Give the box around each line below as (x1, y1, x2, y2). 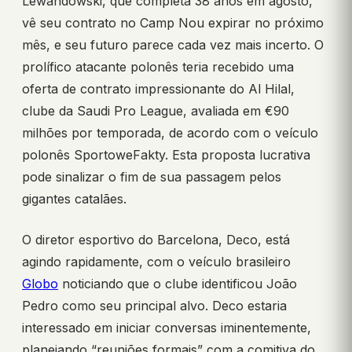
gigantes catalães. (22, 191, 126, 207)
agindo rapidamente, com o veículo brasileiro (22, 254, 291, 270)
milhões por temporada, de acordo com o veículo (22, 125, 318, 141)
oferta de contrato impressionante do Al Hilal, (22, 81, 295, 97)
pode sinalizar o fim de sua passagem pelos (22, 169, 281, 185)
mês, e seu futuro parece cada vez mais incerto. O (22, 37, 324, 53)
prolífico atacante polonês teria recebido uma (22, 59, 294, 75)
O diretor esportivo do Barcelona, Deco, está (22, 232, 290, 248)
